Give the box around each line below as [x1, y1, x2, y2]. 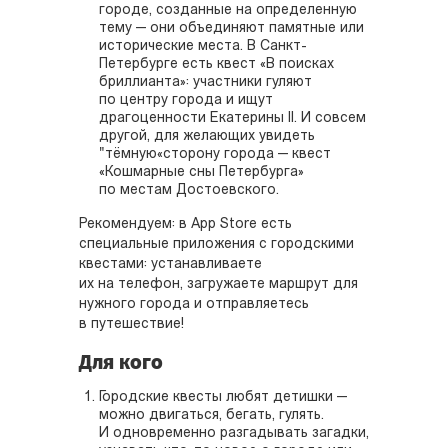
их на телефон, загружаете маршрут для [79, 276, 358, 292]
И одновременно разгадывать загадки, [99, 425, 369, 441]
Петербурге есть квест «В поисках [99, 56, 334, 72]
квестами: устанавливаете [79, 256, 262, 272]
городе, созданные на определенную [99, 2, 357, 18]
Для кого [79, 349, 163, 374]
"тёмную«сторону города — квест [99, 146, 331, 162]
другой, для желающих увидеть [99, 128, 315, 144]
